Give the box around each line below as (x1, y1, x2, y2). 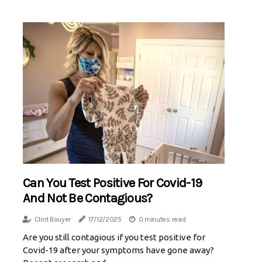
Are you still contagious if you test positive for (23, 232, 205, 242)
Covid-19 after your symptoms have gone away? (23, 244, 214, 255)
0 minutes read (138, 215, 186, 223)
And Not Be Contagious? (23, 190, 153, 206)
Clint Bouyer (34, 215, 71, 223)
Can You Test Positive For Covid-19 (23, 175, 202, 191)
